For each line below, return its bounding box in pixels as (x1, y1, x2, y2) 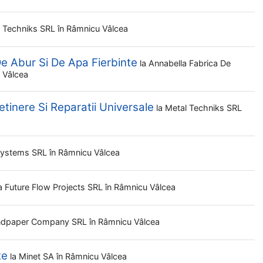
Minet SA (19, 251, 56, 261)
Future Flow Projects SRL (5, 182, 105, 192)
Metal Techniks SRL (165, 103, 242, 113)
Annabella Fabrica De (149, 58, 231, 68)
